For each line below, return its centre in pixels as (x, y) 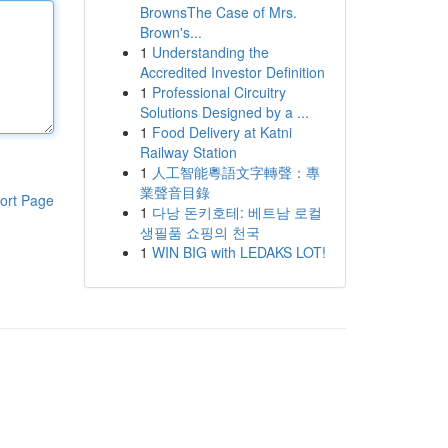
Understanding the (210, 52)
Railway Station (188, 152)
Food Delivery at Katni (221, 132)
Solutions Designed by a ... (224, 112)
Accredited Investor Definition (232, 72)
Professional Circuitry (218, 92)
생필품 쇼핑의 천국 (199, 232)
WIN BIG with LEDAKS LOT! (238, 252)
